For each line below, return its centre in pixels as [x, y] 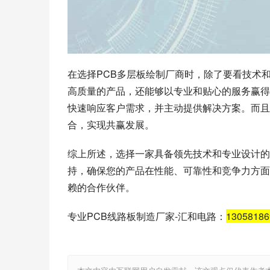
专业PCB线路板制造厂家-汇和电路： [147, 216]
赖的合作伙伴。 [101, 187]
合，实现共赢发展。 [111, 124]
